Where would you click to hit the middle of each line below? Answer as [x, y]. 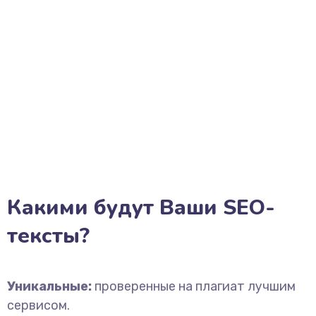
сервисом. [38, 305]
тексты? [48, 236]
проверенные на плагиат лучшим [194, 286]
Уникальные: [49, 286]
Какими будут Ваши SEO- [141, 208]
